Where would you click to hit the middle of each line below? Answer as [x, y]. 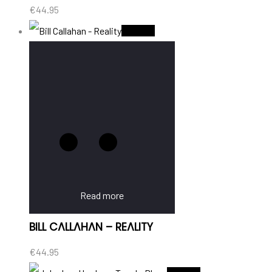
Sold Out [138, 30]
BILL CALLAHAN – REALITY [91, 227]
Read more [102, 195]
